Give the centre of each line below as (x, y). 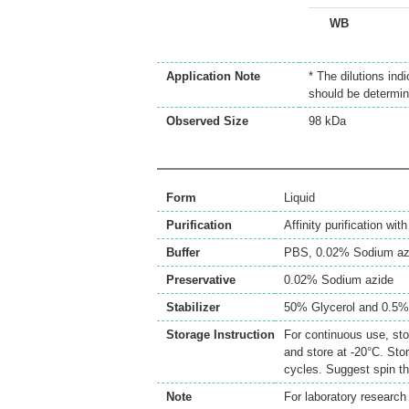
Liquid (299, 198)
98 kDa (327, 121)
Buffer (183, 252)
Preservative (201, 280)
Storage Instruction (220, 335)
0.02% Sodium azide (339, 280)
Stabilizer (193, 307)
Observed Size (207, 121)
